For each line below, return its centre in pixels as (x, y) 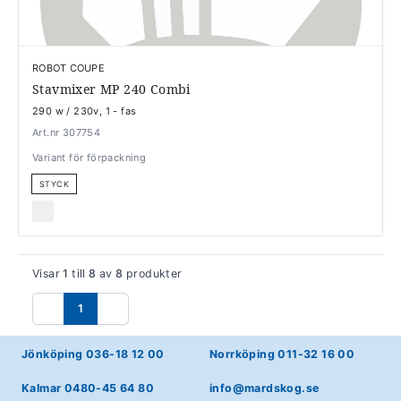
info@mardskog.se (264, 388)
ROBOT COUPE (69, 68)
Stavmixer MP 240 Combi (111, 89)
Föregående (80, 318)
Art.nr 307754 (67, 132)
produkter (153, 273)
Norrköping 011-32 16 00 (282, 354)
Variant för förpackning (90, 157)
